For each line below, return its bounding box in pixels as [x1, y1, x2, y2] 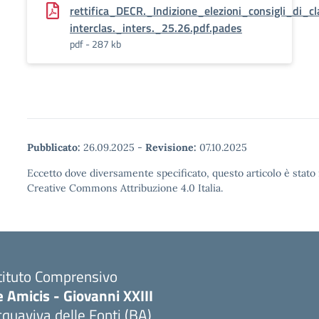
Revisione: [145, 141, 197, 154]
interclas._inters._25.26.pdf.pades [70, 19, 242, 36]
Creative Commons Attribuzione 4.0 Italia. [27, 182, 223, 194]
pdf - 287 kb [70, 36, 121, 51]
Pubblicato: [27, 141, 80, 154]
